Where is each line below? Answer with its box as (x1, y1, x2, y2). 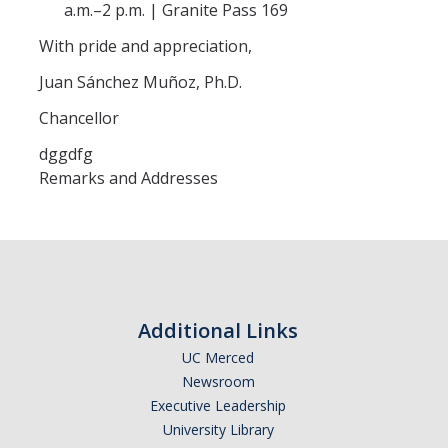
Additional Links (138, 317, 298, 344)
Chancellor (39, 107, 123, 129)
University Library (162, 420, 274, 439)
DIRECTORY (30, 78, 134, 102)
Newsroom (181, 372, 255, 391)
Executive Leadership (150, 396, 286, 415)
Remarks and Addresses (39, 167, 218, 189)
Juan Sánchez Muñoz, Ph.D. (39, 71, 246, 93)
